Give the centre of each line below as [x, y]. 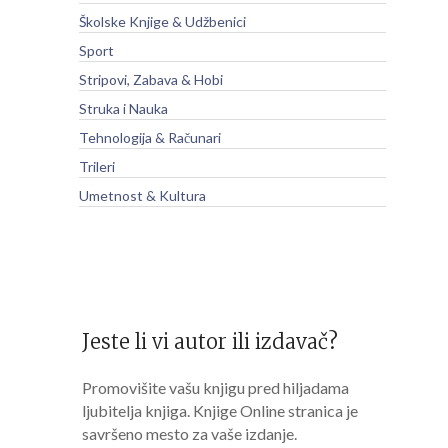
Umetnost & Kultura [142, 195]
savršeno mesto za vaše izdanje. [189, 433]
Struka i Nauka [123, 108]
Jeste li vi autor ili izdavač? [209, 341]
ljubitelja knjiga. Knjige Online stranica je [219, 410]
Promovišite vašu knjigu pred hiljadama [215, 387]
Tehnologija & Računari [149, 137]
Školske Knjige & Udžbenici [162, 21]
